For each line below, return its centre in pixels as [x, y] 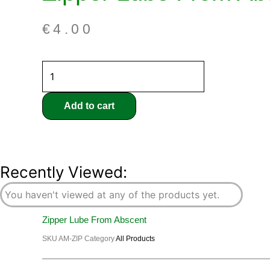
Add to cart [89, 106]
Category [99, 238]
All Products [135, 238]
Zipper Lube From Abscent [94, 220]
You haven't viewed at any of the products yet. [112, 195]
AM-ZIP [71, 238]
